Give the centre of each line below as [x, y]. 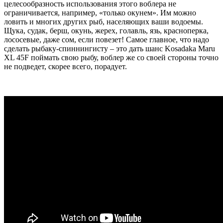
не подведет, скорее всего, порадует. [65, 66]
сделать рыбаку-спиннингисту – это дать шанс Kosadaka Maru [110, 48]
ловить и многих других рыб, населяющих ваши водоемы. [104, 21]
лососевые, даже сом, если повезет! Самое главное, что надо [107, 39]
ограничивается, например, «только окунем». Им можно [100, 12]
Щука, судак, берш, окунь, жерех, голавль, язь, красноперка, [106, 30]
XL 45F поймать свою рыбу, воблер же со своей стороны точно [111, 57]
